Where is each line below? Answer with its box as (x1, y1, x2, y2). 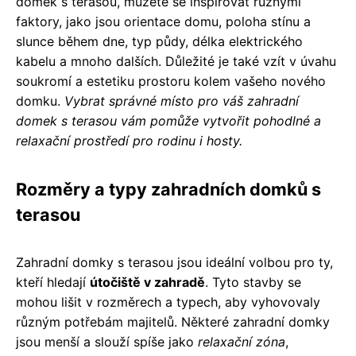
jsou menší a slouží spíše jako (16, 333, 198, 350)
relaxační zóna (198, 333, 285, 350)
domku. (16, 92, 64, 109)
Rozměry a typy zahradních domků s (16, 178, 321, 199)
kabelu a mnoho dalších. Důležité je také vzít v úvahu (16, 52, 336, 69)
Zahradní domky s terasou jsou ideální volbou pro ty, (16, 253, 333, 270)
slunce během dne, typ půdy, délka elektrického (16, 33, 303, 49)
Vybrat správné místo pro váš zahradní (64, 92, 299, 109)
